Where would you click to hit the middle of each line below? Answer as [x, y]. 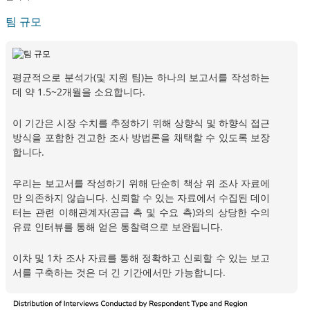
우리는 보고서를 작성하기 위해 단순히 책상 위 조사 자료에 [141, 183]
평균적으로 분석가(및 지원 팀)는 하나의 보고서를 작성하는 [141, 77]
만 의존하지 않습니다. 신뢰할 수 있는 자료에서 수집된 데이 [141, 198]
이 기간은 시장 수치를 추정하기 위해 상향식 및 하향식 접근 [141, 123]
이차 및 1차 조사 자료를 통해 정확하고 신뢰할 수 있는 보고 [141, 258]
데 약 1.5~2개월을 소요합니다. [79, 92]
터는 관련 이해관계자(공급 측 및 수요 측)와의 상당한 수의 [141, 212]
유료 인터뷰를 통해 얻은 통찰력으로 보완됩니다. [118, 227]
